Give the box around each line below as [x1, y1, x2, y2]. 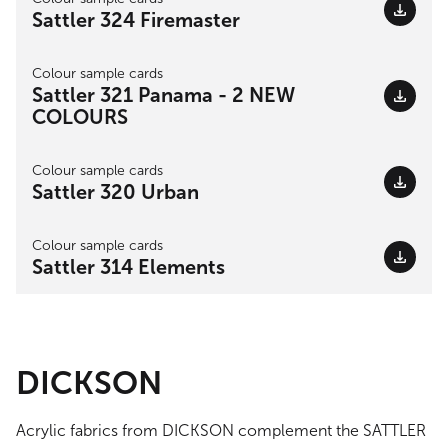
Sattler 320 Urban [32, 180, 199, 205]
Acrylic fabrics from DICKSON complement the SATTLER [16, 421, 426, 441]
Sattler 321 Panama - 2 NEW [32, 83, 295, 108]
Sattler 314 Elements [32, 255, 225, 280]
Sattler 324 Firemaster [32, 8, 240, 33]
